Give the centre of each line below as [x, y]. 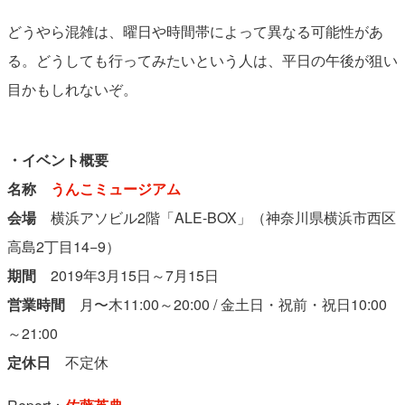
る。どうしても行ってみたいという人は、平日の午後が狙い [202, 60]
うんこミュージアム [115, 188]
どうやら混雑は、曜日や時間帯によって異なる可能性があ [195, 31]
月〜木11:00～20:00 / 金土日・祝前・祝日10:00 [226, 304]
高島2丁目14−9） [63, 246]
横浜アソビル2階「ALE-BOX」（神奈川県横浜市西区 [216, 217]
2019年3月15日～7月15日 [127, 275]
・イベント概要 [57, 159]
